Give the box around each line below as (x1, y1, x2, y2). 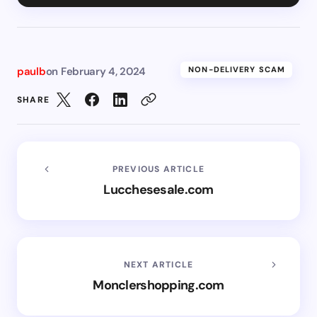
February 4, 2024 (60, 64, 146, 79)
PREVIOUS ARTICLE (112, 163, 205, 175)
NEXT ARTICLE (123, 258, 194, 270)
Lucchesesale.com (103, 180, 214, 198)
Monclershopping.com (93, 276, 224, 294)
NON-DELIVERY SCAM (188, 64, 285, 74)
